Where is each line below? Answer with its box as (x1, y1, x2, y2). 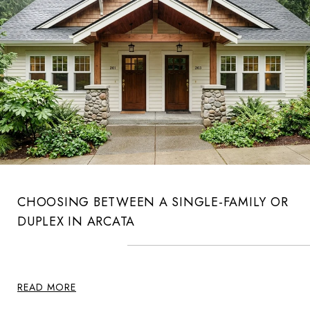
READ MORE (17, 280, 76, 294)
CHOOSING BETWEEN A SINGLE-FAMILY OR (17, 192, 289, 211)
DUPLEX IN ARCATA (17, 212, 135, 230)
